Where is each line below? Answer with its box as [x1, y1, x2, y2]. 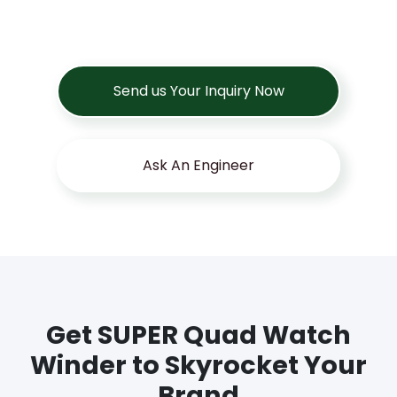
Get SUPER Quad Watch [46, 317, 351, 354]
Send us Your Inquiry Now [113, 81, 284, 102]
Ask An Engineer [143, 155, 254, 176]
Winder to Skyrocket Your [30, 347, 367, 384]
